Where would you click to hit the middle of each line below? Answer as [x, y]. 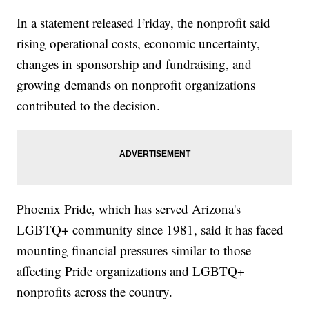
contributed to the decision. [89, 105]
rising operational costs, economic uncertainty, [139, 43]
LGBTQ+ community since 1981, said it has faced [150, 229]
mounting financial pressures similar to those [134, 250]
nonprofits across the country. [95, 291]
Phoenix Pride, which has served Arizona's [129, 208]
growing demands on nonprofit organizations [136, 84]
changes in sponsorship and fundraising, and [134, 63]
